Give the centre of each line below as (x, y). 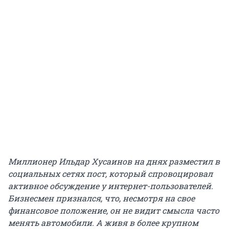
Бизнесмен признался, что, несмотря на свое (101, 198)
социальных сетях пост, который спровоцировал (110, 173)
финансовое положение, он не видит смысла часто (114, 210)
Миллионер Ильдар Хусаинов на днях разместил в (114, 161)
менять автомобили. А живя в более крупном (103, 222)
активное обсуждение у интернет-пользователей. (111, 186)
